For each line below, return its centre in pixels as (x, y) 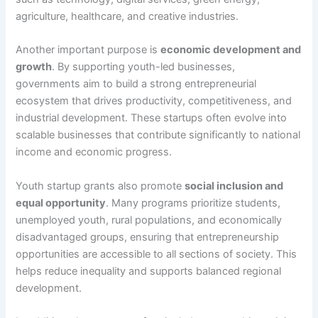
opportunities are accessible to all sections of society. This (157, 254)
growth (34, 67)
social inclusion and (234, 186)
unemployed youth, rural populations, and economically (149, 220)
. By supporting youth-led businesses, (144, 67)
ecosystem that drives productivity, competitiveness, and (154, 101)
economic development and (231, 50)
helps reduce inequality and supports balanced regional (149, 271)
